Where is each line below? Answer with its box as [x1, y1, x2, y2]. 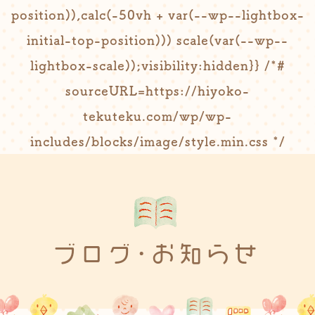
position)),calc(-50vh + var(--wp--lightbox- [11, 8, 304, 21]
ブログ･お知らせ [53, 243, 262, 266]
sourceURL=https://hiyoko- [65, 84, 250, 97]
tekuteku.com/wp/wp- [83, 110, 232, 122]
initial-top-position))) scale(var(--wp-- [27, 34, 288, 46]
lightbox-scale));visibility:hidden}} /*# [30, 59, 285, 72]
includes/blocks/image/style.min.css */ [30, 135, 285, 148]
